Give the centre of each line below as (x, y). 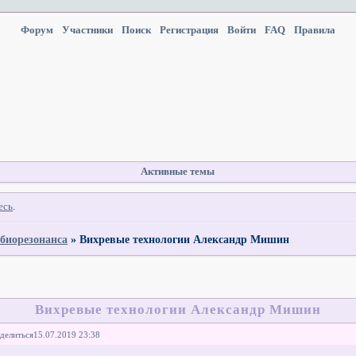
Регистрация (189, 30)
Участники (88, 30)
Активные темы (177, 172)
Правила (314, 30)
